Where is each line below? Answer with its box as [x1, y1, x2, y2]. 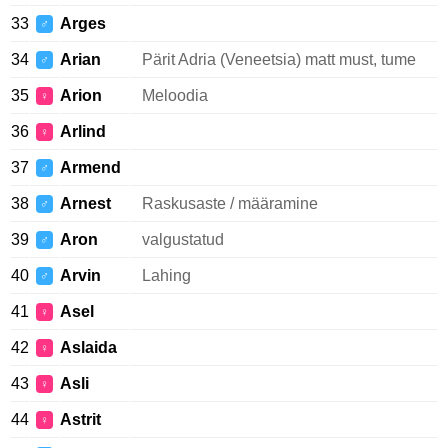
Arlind [60, 123, 106, 140]
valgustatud [142, 231, 224, 248]
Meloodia [142, 87, 208, 104]
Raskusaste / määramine [142, 195, 318, 212]
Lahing [142, 267, 191, 284]
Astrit [60, 411, 101, 428]
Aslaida [60, 339, 117, 356]
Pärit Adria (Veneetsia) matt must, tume [142, 51, 416, 68]
